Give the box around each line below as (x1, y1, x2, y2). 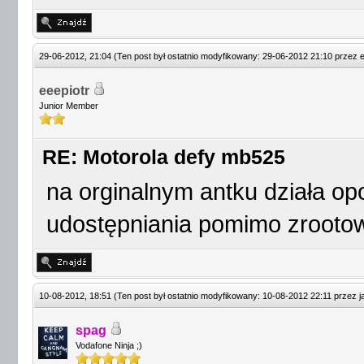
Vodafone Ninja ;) (76, 340, 142, 350)
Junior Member (39, 101, 98, 110)
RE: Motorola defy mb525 (42, 146, 285, 168)
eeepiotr (39, 84, 89, 97)
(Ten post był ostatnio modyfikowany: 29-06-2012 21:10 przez (114, 51, 360, 61)
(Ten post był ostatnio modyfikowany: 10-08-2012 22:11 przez (114, 291, 359, 301)
